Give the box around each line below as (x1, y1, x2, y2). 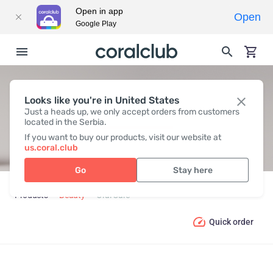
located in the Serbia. (24, 117, 107, 127)
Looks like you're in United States (24, 94, 180, 106)
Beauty (59, 190, 85, 200)
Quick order (209, 216, 253, 227)
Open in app (76, 6, 123, 16)
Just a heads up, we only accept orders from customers (24, 107, 239, 117)
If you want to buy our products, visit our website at (24, 132, 221, 143)
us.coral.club (24, 143, 78, 153)
